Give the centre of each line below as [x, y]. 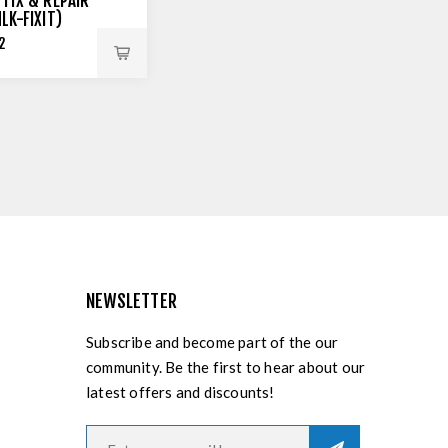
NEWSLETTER [131, 301]
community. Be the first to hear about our [226, 367]
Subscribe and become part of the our [212, 342]
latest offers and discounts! [180, 392]
